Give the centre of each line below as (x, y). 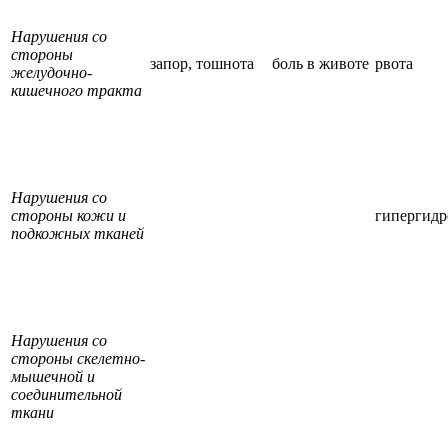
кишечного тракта (76, 90)
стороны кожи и (68, 215)
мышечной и (53, 376)
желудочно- (51, 72)
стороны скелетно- (78, 358)
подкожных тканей (77, 233)
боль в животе (320, 63)
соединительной (66, 394)
